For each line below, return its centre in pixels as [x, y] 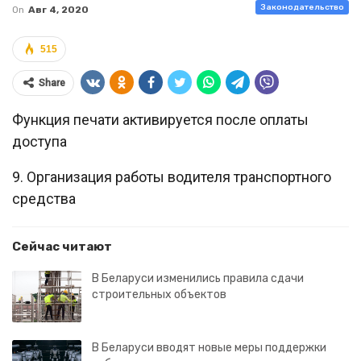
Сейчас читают [62, 247]
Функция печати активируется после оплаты [160, 120]
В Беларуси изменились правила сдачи [198, 278]
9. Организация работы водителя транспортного [172, 177]
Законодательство [302, 7]
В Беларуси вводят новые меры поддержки [209, 347]
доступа [39, 141]
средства [44, 199]
